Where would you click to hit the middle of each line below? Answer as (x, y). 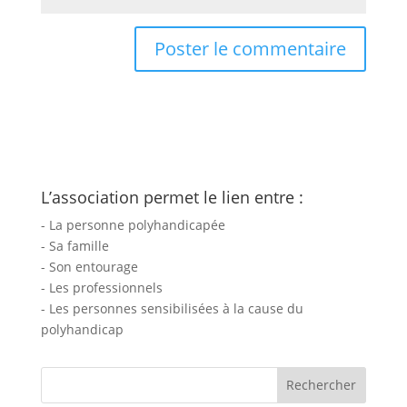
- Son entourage (89, 266)
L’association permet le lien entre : (172, 197)
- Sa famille (74, 245)
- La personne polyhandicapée (133, 224)
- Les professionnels (101, 287)
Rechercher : (79, 373)
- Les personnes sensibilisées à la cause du (172, 308)
